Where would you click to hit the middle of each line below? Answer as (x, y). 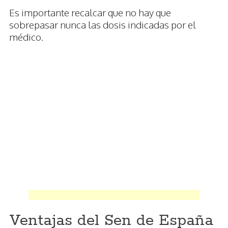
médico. (26, 37)
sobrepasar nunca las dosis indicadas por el (103, 25)
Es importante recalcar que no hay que (90, 12)
